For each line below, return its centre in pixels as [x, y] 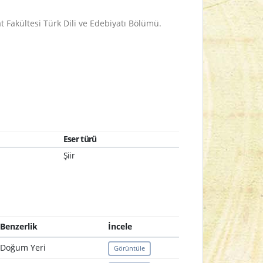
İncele [120, 226]
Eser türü [80, 139]
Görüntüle [129, 248]
